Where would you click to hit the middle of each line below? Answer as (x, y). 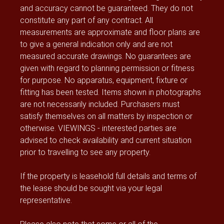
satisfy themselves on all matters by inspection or (106, 116)
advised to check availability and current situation (106, 140)
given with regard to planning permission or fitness (107, 68)
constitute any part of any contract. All (86, 20)
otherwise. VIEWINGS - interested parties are (98, 128)
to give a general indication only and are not (96, 44)
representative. (46, 200)
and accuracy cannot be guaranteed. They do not (106, 8)
